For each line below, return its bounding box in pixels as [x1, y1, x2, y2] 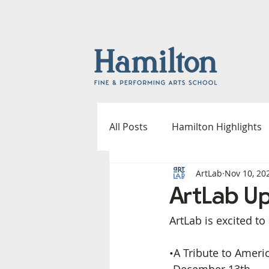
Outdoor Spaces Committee [133, 216, 259, 229]
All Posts [109, 120, 148, 133]
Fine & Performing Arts [133, 168, 237, 181]
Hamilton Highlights [172, 120, 262, 133]
